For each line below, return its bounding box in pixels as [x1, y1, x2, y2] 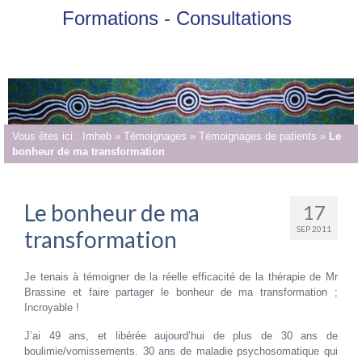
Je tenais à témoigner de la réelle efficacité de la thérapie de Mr [24, 270, 338, 283]
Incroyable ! [24, 301, 79, 314]
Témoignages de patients [199, 129, 317, 142]
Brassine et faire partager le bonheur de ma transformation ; [24, 285, 338, 298]
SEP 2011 [297, 223, 331, 234]
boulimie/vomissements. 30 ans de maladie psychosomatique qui [24, 344, 338, 357]
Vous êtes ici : [12, 129, 82, 142]
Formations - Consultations [62, 6, 292, 29]
